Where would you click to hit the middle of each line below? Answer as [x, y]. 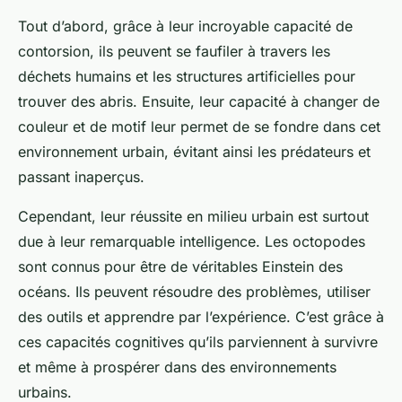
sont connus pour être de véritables [140, 267]
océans [42, 292]
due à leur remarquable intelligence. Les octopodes [192, 242]
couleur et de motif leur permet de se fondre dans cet [199, 127]
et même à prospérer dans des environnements [177, 367]
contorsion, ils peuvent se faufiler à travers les [174, 52]
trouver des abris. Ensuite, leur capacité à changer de [199, 102]
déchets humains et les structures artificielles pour [187, 77]
